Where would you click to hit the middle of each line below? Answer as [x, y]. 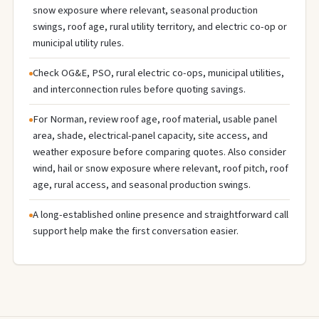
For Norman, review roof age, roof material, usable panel [155, 119]
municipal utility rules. [78, 43]
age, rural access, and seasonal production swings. [142, 184]
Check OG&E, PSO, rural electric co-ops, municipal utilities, [158, 73]
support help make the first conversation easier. [136, 231]
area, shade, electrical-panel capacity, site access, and [150, 135]
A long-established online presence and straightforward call [161, 214]
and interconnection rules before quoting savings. [139, 89]
